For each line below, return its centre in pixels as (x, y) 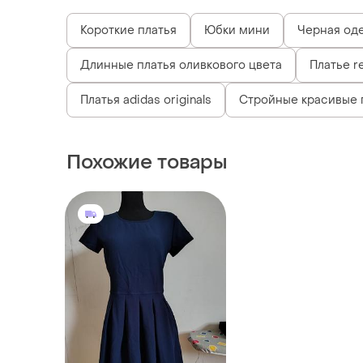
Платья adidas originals (146, 100)
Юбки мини (237, 30)
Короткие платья (128, 30)
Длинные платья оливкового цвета (181, 65)
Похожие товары (147, 162)
